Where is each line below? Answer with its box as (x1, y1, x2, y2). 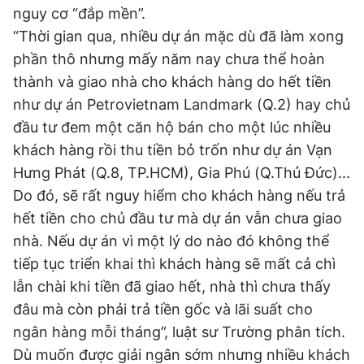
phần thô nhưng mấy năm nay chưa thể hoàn (13, 50, 325, 67)
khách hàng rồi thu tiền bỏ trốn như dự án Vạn (13, 141, 332, 158)
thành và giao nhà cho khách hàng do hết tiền (13, 73, 331, 90)
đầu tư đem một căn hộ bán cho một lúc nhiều (13, 119, 331, 136)
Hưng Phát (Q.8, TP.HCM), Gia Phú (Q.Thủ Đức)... (13, 164, 350, 181)
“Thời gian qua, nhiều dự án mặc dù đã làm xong (13, 28, 344, 45)
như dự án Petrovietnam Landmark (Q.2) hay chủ (13, 96, 350, 113)
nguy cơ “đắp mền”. (13, 5, 145, 22)
